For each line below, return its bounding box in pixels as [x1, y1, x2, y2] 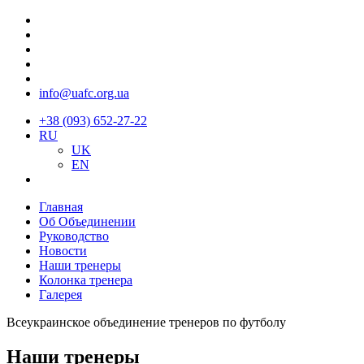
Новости [39, 244, 87, 258]
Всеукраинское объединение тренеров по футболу [6, 315, 286, 329]
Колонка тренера [39, 273, 132, 287]
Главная [39, 200, 83, 214]
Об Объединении [39, 214, 136, 228]
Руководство [39, 229, 109, 243]
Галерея [39, 288, 82, 301]
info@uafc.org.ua [39, 86, 129, 100]
